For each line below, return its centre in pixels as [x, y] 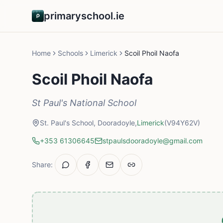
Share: [42, 165]
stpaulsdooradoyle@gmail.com [153, 141]
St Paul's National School [84, 103]
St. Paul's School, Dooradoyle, [88, 123]
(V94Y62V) [182, 123]
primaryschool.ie [84, 16]
